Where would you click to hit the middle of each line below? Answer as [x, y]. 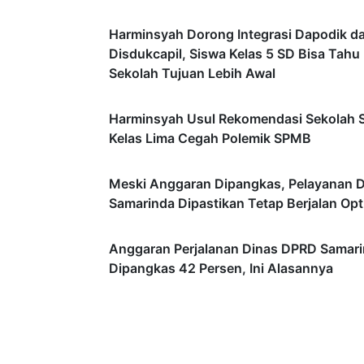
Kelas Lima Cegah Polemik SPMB [210, 138]
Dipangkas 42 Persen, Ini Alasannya [221, 268]
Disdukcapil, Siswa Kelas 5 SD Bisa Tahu [234, 53]
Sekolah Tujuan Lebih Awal [192, 73]
